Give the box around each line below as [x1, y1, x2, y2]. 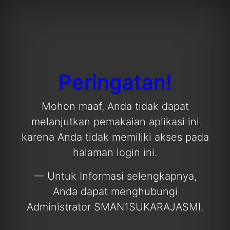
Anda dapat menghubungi [52, 185, 178, 198]
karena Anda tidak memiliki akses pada [21, 131, 209, 143]
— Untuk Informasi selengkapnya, [33, 170, 197, 182]
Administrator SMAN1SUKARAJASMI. [27, 201, 203, 213]
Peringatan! [58, 69, 172, 94]
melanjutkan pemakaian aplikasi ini [31, 116, 199, 128]
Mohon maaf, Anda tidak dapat [41, 100, 189, 112]
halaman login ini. [73, 146, 157, 159]
